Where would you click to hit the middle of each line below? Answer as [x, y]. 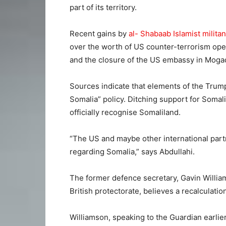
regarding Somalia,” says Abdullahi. [132, 151]
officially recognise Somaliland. [125, 112]
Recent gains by [99, 33]
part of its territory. [103, 7]
